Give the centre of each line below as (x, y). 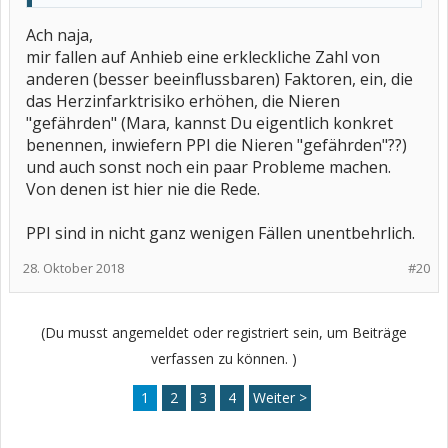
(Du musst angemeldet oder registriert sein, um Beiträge (224, 332)
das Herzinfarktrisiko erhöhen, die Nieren (183, 101)
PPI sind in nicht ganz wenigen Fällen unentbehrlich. (220, 233)
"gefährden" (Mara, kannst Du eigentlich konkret (209, 123)
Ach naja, (59, 35)
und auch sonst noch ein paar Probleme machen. (208, 167)
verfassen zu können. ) (224, 358)
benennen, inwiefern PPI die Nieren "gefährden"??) (216, 145)
